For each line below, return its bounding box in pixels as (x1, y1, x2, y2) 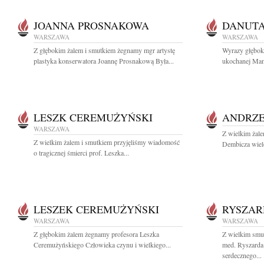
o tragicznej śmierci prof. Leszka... (34, 148, 129, 157)
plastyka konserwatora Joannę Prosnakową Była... (34, 56, 174, 65)
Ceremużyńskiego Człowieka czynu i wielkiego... (34, 240, 171, 249)
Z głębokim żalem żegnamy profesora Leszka (34, 229, 159, 239)
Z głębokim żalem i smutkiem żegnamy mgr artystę (34, 45, 175, 55)
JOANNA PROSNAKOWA (34, 18, 149, 32)
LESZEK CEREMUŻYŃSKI (34, 202, 159, 216)
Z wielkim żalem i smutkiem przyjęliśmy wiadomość (34, 137, 180, 147)
